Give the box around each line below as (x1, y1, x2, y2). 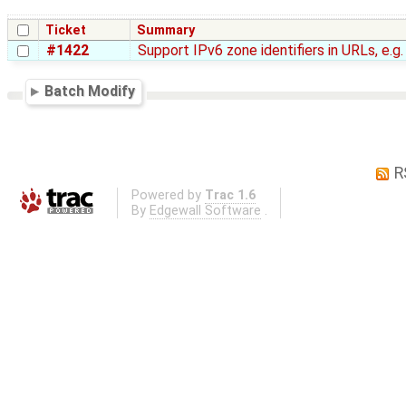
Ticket (45, 23, 87, 39)
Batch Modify (44, 82, 136, 101)
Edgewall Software (149, 203, 261, 219)
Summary (137, 23, 196, 39)
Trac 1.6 (204, 188, 256, 204)
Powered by (130, 188, 205, 204)
